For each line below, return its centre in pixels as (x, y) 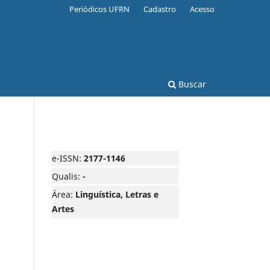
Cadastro (160, 9)
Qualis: (67, 176)
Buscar (191, 84)
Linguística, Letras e (117, 194)
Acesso (202, 9)
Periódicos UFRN (100, 9)
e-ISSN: (68, 158)
